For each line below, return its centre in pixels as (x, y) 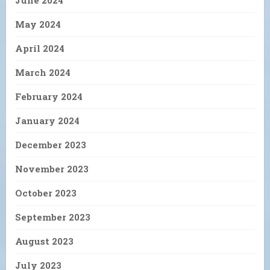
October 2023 (46, 193)
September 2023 (53, 217)
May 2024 (38, 24)
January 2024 (47, 121)
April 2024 (40, 49)
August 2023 (44, 241)
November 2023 (52, 169)
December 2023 (51, 145)
